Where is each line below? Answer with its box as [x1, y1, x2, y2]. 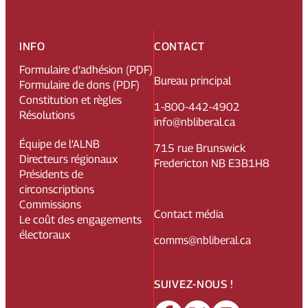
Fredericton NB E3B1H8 [154, 156, 269, 170]
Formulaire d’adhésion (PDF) [19, 63, 153, 76]
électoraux [19, 228, 70, 241]
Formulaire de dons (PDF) [19, 78, 140, 91]
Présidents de [19, 167, 83, 181]
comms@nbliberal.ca [154, 233, 251, 247]
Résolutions [19, 108, 75, 122]
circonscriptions [19, 182, 94, 196]
